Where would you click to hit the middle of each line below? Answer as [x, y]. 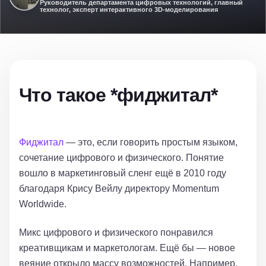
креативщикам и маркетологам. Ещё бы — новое [127, 248]
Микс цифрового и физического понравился [116, 232]
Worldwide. [43, 204]
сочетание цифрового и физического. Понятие [121, 158]
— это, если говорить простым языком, [151, 142]
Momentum [196, 189]
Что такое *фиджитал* [118, 95]
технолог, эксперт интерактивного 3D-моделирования [129, 9]
